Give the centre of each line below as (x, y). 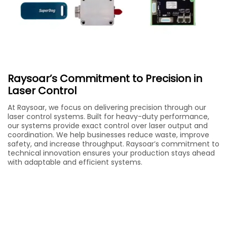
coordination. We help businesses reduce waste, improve (108, 135)
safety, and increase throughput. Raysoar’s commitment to (113, 144)
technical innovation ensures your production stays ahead (111, 153)
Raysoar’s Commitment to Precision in (105, 78)
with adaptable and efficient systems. (75, 162)
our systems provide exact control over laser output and (108, 125)
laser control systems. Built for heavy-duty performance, (108, 116)
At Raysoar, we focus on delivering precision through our (107, 107)
